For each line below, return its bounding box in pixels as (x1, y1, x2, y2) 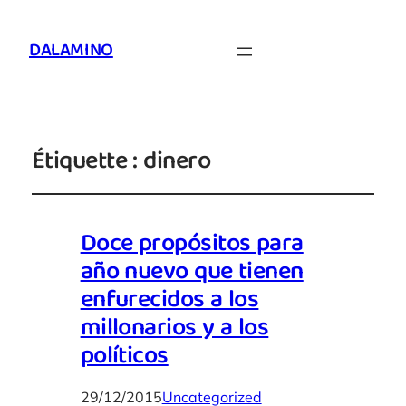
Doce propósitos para (80, 224, 304, 267)
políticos (80, 336, 169, 380)
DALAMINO (29, 35, 113, 68)
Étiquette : (31, 141, 144, 184)
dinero (143, 141, 211, 184)
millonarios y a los (80, 308, 269, 352)
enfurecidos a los (80, 280, 259, 324)
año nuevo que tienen (80, 252, 304, 295)
